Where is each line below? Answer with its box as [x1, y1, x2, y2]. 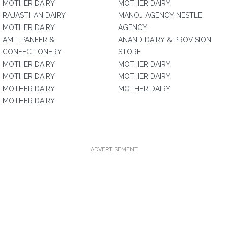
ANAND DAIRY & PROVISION [118, 36, 211, 44]
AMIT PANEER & [3, 36, 54, 44]
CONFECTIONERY [3, 48, 62, 56]
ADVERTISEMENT [90, 146, 138, 153]
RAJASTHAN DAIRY [3, 11, 66, 19]
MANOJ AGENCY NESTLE [118, 11, 202, 19]
